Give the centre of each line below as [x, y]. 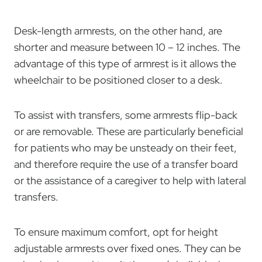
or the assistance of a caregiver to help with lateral [130, 180]
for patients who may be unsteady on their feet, [125, 147]
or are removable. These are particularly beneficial [129, 131]
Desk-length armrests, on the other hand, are [118, 30]
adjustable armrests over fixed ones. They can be [127, 248]
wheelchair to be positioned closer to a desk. [118, 80]
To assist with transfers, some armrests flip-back [126, 115]
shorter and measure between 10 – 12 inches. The [127, 47]
